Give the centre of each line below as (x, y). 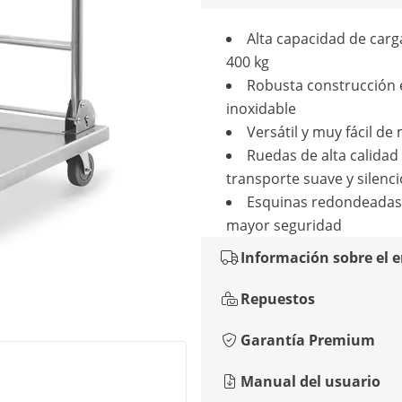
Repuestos (278, 299)
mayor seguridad (284, 225)
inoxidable (261, 109)
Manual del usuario (310, 381)
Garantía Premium (308, 340)
